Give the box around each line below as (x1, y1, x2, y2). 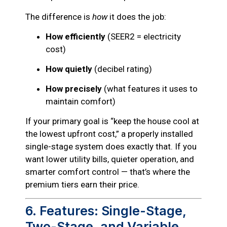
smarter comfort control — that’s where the (25, 166, 190, 177)
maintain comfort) (46, 96, 116, 106)
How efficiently (46, 31, 105, 42)
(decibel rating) (92, 63, 152, 74)
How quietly (46, 63, 92, 74)
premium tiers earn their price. (25, 179, 139, 190)
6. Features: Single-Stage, (25, 203, 186, 219)
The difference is (25, 11, 92, 22)
